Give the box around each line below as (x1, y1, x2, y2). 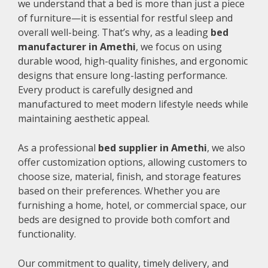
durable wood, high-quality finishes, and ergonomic (18, 54, 248, 68)
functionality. (18, 227, 76, 241)
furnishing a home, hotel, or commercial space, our (18, 199, 246, 212)
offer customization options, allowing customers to (18, 156, 247, 169)
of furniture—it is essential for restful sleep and (18, 11, 233, 25)
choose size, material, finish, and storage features (18, 170, 241, 184)
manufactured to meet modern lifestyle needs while (18, 98, 248, 111)
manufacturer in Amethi (18, 40, 136, 54)
